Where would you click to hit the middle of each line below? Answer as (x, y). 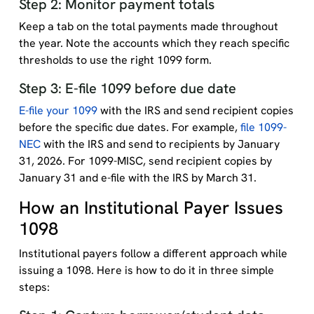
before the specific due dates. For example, (129, 127)
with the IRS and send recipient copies (195, 110)
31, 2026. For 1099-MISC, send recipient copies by (145, 161)
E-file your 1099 (58, 110)
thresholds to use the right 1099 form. (115, 60)
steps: (34, 287)
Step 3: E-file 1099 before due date (127, 88)
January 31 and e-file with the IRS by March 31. (137, 178)
